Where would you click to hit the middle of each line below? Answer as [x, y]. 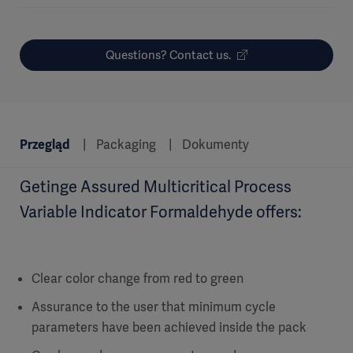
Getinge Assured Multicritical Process [156, 187]
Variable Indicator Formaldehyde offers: [161, 212]
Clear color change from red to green [137, 279]
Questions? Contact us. [168, 55]
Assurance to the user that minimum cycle [154, 307]
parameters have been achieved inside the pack [169, 327]
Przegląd [45, 145]
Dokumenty [216, 145]
